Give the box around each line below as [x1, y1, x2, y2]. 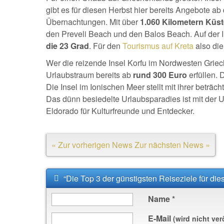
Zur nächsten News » [134, 139, 210, 150]
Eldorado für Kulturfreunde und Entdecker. [46, 105, 194, 116]
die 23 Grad [46, 40, 89, 51]
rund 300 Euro [131, 69, 187, 80]
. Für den [89, 40, 122, 51]
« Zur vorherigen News [51, 139, 132, 150]
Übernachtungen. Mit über [46, 16, 138, 27]
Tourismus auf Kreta [122, 40, 193, 51]
